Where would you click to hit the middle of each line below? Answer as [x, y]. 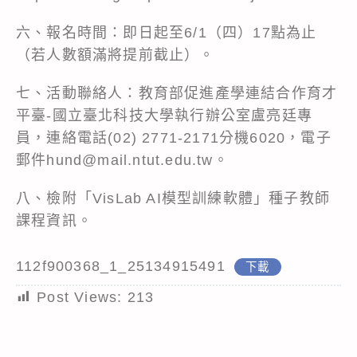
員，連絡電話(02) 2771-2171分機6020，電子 [174, 137]
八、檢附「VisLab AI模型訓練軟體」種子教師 [173, 198]
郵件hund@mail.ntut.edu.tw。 [122, 160]
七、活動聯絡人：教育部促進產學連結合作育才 [177, 93]
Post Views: [80, 297]
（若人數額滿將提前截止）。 [116, 55]
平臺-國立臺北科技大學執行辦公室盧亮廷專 [165, 115]
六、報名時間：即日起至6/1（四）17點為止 [167, 32]
